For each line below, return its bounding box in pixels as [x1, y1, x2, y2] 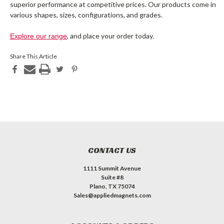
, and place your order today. [67, 31, 155, 40]
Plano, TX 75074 [89, 182, 135, 190]
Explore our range [10, 32, 67, 40]
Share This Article [10, 52, 57, 60]
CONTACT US [87, 144, 136, 155]
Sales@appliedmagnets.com [73, 191, 151, 199]
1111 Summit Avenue [83, 164, 141, 172]
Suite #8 [100, 173, 123, 181]
